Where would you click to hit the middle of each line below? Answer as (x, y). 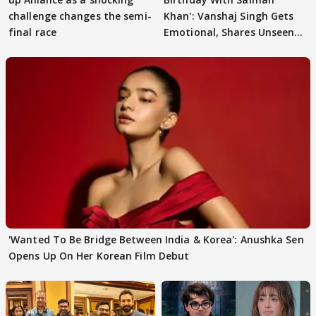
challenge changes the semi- (80, 16)
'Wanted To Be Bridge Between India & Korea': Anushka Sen (156, 240)
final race (32, 32)
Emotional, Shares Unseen (229, 32)
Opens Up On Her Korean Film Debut (99, 256)
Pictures (184, 49)
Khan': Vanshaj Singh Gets (229, 16)
